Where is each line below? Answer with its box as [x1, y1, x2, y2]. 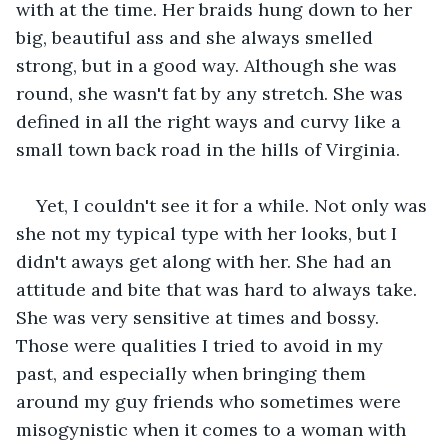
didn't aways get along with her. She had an [16, 249, 396, 273]
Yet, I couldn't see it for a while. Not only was [36, 193, 432, 217]
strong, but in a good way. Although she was [16, 53, 402, 77]
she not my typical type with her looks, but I [16, 221, 402, 245]
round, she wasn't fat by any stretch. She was [16, 81, 408, 105]
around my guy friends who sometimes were [16, 389, 406, 413]
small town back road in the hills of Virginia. [16, 137, 400, 161]
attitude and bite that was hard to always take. [16, 277, 422, 301]
